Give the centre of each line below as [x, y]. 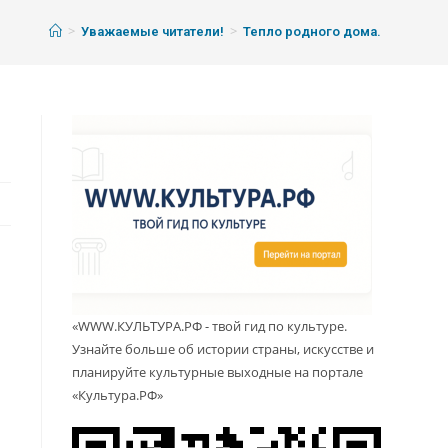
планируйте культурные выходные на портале [218, 372]
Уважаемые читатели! [152, 32]
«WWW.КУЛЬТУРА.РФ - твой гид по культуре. [210, 326]
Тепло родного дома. [311, 32]
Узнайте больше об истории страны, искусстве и [223, 349]
